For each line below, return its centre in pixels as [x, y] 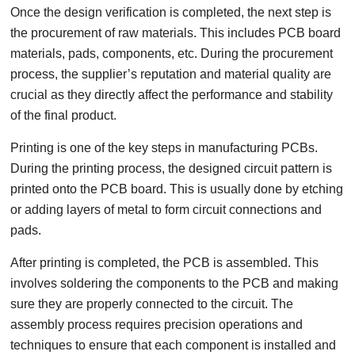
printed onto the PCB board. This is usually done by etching [177, 189]
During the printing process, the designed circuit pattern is [172, 168]
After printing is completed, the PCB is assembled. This [165, 263]
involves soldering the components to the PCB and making [175, 283]
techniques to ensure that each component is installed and [174, 345]
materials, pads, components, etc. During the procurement [172, 53]
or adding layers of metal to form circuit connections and [166, 210]
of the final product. [64, 115]
